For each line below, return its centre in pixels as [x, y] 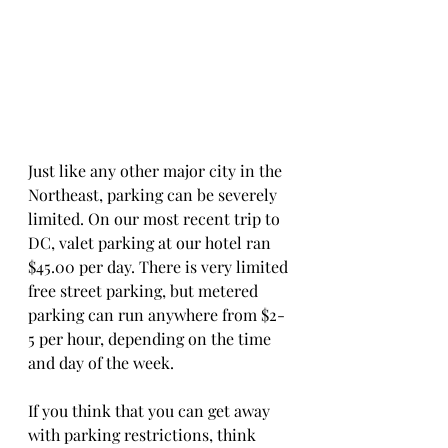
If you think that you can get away [151, 410]
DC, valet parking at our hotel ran [151, 242]
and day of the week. [103, 362]
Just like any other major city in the [157, 170]
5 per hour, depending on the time [151, 338]
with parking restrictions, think [144, 434]
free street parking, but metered [145, 290]
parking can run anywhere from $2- [156, 314]
